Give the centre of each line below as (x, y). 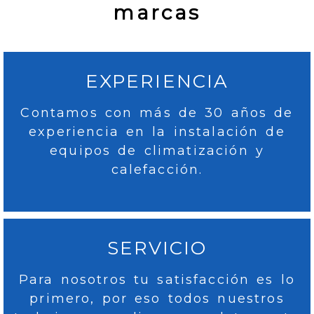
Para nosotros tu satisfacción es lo (157, 280)
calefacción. (157, 170)
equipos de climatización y (157, 151)
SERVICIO (157, 248)
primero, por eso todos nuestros (157, 299)
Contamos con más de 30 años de (157, 113)
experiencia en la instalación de (157, 132)
